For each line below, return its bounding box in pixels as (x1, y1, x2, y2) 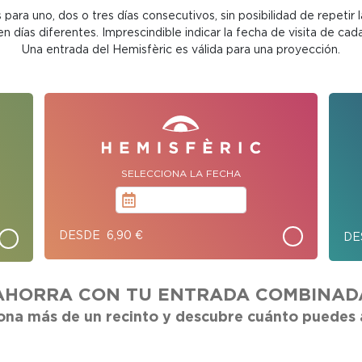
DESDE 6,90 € (58, 230, 143, 242)
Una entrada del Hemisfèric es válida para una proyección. (22, 44, 340, 56)
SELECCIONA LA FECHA (121, 168, 241, 179)
